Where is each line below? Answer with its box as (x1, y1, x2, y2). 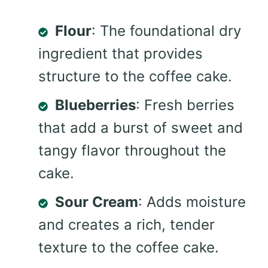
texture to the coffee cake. (38, 239, 219, 257)
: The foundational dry (92, 22, 241, 40)
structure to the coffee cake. (38, 68, 232, 86)
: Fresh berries (136, 96, 234, 114)
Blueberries (55, 96, 136, 114)
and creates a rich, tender (38, 216, 215, 234)
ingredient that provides (38, 45, 203, 63)
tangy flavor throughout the (38, 142, 226, 160)
